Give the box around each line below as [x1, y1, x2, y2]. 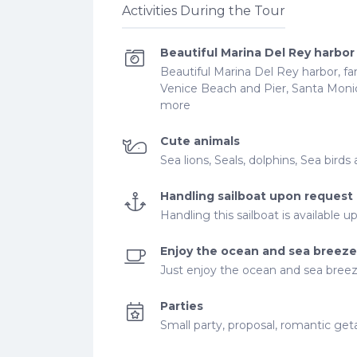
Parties [160, 299, 203, 313]
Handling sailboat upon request [160, 189, 353, 203]
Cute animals [160, 134, 240, 148]
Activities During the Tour [122, 3, 285, 18]
